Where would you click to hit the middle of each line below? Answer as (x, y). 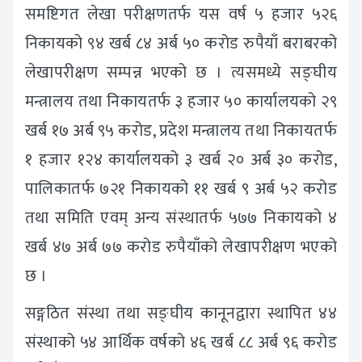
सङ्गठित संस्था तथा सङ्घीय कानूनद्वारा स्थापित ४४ (181, 314)
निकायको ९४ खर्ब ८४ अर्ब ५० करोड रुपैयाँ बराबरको (181, 44)
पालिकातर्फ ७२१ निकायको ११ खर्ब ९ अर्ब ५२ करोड (181, 189)
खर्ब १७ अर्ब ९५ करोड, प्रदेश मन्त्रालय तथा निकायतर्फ (181, 131)
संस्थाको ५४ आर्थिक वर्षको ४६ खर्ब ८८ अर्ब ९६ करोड (181, 343)
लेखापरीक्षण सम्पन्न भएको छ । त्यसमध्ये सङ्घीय (181, 73)
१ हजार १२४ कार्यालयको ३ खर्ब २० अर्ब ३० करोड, (181, 160)
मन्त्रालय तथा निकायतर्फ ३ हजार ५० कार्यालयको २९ (181, 102)
